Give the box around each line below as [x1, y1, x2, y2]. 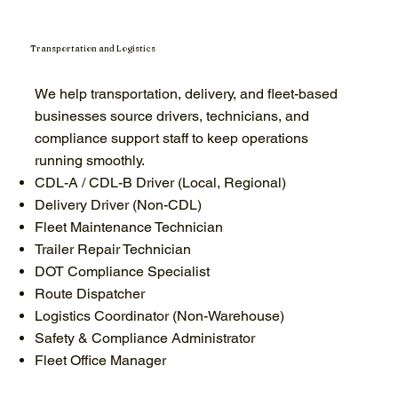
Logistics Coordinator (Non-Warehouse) [34, 306, 284, 324]
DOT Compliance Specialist [34, 262, 210, 280]
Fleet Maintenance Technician [34, 218, 223, 235]
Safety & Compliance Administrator [34, 329, 255, 346]
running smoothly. [34, 151, 145, 169]
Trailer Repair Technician [34, 240, 191, 258]
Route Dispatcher [34, 284, 145, 302]
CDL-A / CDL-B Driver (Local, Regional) [34, 173, 286, 191]
